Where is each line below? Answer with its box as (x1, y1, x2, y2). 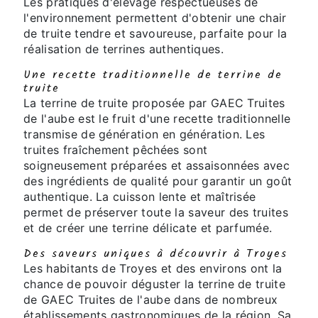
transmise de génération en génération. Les (23, 127, 265, 142)
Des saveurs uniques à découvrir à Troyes (23, 245, 287, 263)
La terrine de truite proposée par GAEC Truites (23, 96, 285, 111)
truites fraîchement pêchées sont (23, 143, 208, 158)
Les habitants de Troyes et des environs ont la (23, 261, 283, 276)
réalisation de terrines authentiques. (23, 42, 224, 57)
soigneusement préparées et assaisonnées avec (23, 158, 290, 173)
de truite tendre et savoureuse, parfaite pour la (23, 26, 287, 41)
